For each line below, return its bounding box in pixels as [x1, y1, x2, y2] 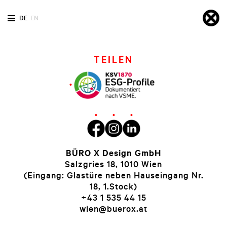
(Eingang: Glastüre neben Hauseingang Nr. [23, 170, 204, 181]
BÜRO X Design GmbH [66, 147, 161, 159]
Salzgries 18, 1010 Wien [65, 159, 162, 170]
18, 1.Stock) [90, 181, 137, 192]
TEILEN [94, 54, 133, 65]
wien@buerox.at [80, 203, 147, 214]
